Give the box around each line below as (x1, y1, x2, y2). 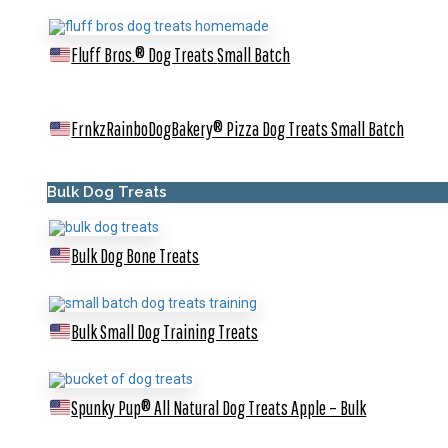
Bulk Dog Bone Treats (71, 244, 200, 268)
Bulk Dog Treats (47, 183, 167, 202)
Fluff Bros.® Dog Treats (71, 43, 218, 67)
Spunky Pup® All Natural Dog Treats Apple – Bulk (71, 395, 367, 419)
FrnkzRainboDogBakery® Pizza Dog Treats (71, 117, 332, 141)
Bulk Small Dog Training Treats (71, 319, 259, 343)
